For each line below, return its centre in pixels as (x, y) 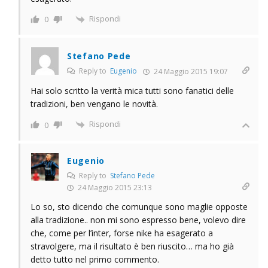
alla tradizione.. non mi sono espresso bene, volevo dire (138, 220)
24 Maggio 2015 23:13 (114, 187)
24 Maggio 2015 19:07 (190, 71)
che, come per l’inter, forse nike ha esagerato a (122, 233)
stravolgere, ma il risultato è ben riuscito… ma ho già (132, 246)
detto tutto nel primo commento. (95, 259)
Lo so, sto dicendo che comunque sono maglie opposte (139, 206)
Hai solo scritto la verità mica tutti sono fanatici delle (132, 90)
